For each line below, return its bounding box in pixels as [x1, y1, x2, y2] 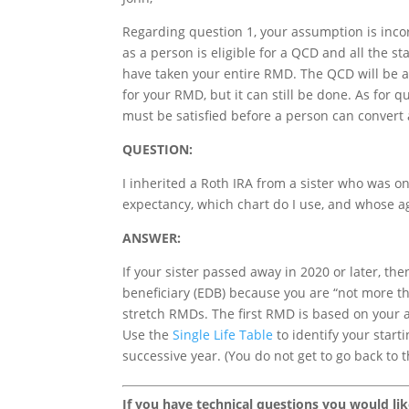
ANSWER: [122, 229, 182, 246]
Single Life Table [173, 326, 274, 343]
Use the [122, 326, 173, 343]
